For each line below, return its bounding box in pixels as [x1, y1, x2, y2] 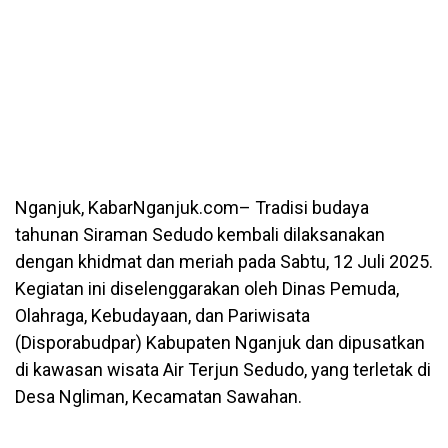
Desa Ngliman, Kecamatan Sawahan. [15, 385, 302, 407]
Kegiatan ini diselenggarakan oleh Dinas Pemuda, [15, 277, 399, 299]
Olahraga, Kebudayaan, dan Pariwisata [15, 304, 310, 326]
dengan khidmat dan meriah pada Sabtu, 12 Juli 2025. [15, 250, 433, 272]
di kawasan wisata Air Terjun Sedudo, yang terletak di [15, 358, 431, 380]
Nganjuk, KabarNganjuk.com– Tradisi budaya [15, 196, 369, 218]
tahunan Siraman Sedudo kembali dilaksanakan [15, 223, 385, 245]
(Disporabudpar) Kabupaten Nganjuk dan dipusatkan [15, 331, 425, 353]
